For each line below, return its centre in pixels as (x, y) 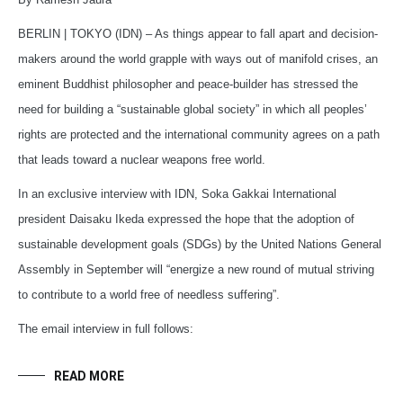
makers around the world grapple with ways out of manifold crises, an (198, 59)
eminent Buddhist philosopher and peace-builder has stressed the (188, 85)
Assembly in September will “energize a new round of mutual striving (196, 270)
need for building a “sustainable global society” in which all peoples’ (193, 110)
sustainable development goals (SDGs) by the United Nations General (200, 245)
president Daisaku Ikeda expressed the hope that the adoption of (186, 219)
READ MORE (89, 376)
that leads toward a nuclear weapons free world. (142, 160)
